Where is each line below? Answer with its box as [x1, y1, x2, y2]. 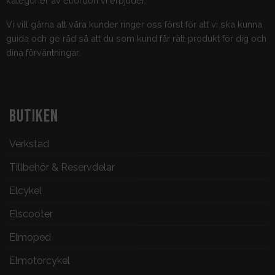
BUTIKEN [9, 106, 58, 127]
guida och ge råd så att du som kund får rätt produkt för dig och [6, 33, 266, 44]
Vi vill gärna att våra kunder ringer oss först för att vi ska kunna [6, 19, 262, 30]
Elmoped [9, 231, 51, 244]
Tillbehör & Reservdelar [9, 161, 115, 174]
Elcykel [9, 185, 42, 197]
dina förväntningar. [6, 47, 80, 58]
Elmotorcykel [9, 255, 70, 267]
